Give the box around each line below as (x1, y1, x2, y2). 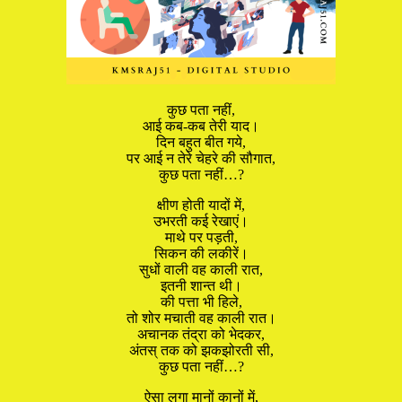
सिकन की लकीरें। (153, 245, 249, 261)
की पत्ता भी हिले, (160, 293, 242, 310)
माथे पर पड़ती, (164, 229, 238, 245)
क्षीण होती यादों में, (157, 197, 245, 213)
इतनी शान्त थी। (160, 277, 242, 293)
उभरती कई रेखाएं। (153, 213, 249, 229)
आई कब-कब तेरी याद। (143, 118, 259, 134)
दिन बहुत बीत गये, (156, 134, 246, 150)
